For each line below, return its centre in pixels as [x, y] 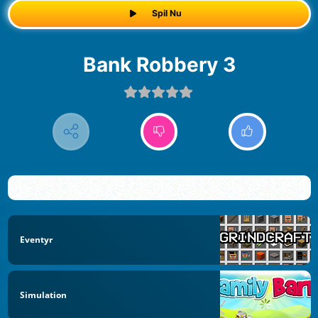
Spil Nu [167, 13]
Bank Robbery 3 [166, 64]
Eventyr [36, 239]
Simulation [43, 295]
